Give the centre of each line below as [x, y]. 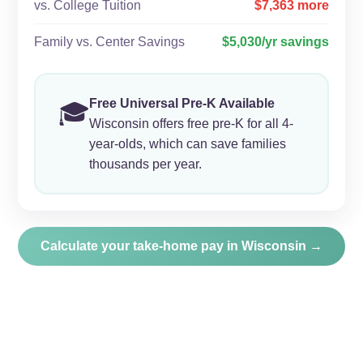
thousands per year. [145, 164]
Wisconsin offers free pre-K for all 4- [191, 123]
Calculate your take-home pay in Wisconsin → [181, 246]
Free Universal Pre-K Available [181, 103]
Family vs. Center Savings [109, 42]
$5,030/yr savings [275, 42]
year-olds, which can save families [187, 143]
